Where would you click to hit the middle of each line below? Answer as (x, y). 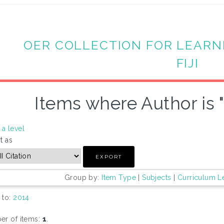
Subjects (157, 178)
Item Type (119, 178)
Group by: (83, 178)
